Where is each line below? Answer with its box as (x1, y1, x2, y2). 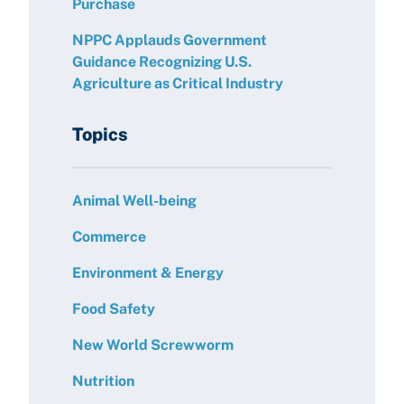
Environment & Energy (72, 264, 224, 281)
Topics (72, 124, 128, 145)
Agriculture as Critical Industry (72, 75, 283, 92)
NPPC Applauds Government (72, 32, 267, 49)
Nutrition (72, 372, 134, 390)
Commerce (72, 228, 146, 245)
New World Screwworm (72, 336, 234, 353)
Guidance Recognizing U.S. (72, 53, 252, 70)
